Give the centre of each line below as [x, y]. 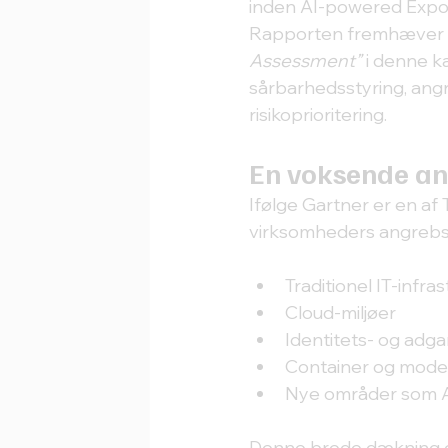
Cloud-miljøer [341, 313]
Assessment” [306, 61]
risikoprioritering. [318, 115]
